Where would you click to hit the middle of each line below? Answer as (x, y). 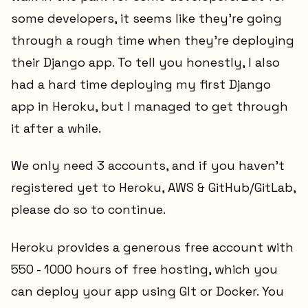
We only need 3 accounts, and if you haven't (148, 166)
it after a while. (56, 128)
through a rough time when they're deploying (153, 40)
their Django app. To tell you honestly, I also (145, 62)
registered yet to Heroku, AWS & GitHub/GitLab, (153, 188)
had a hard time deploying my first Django (141, 84)
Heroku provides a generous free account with (152, 247)
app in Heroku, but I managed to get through (150, 106)
